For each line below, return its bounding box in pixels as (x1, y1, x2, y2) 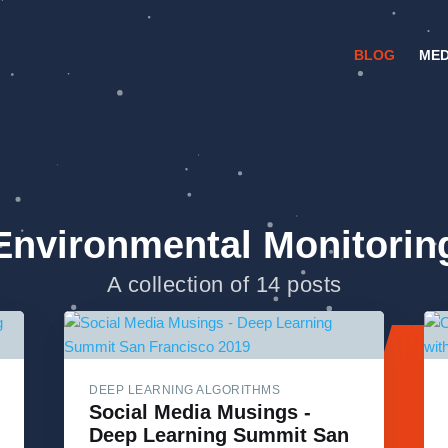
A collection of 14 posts (106, 271, 342, 297)
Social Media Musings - (89, 401, 311, 424)
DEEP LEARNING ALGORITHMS (89, 383, 280, 398)
